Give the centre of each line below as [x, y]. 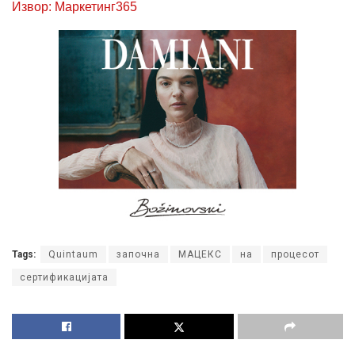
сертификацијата [64, 277]
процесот [295, 254]
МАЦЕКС [200, 254]
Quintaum [73, 254]
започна [138, 254]
